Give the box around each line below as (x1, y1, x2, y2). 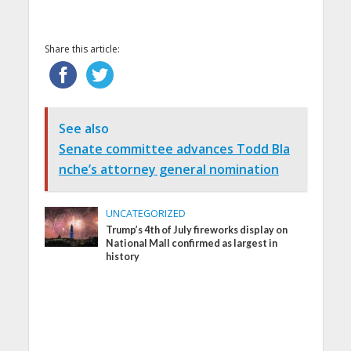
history (106, 250, 140, 262)
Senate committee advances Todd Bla (58, 140, 290, 158)
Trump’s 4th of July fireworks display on (106, 223, 288, 236)
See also (58, 120, 109, 138)
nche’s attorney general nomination (58, 161, 279, 179)
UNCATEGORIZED (106, 206, 186, 220)
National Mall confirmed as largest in (106, 237, 278, 249)
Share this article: (44, 42, 120, 56)
